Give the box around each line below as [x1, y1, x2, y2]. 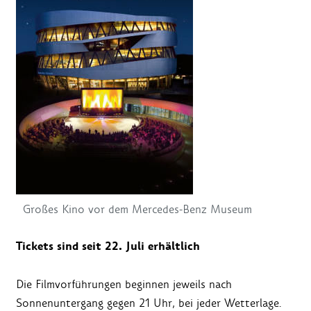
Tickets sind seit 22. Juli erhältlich [16, 237, 200, 255]
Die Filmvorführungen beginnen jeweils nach [16, 276, 232, 292]
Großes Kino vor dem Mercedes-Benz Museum [23, 201, 252, 217]
